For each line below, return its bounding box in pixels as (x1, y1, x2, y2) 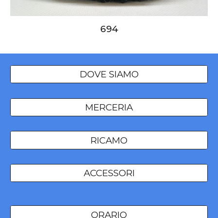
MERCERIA (85, 101, 133, 113)
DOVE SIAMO (79, 69, 139, 80)
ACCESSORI (83, 167, 135, 179)
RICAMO (91, 134, 127, 146)
